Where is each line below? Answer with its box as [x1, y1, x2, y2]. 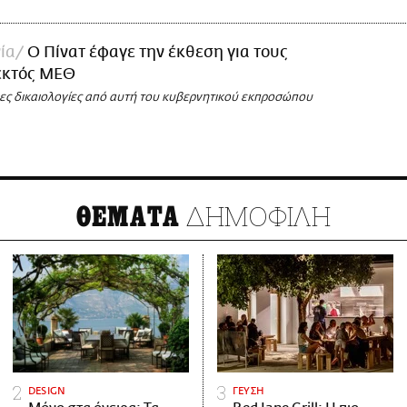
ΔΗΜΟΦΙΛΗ [180, 198, 332, 234]
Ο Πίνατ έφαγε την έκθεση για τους [27, 44, 288, 63]
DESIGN [28, 384, 66, 397]
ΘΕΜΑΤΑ [75, 201, 181, 234]
